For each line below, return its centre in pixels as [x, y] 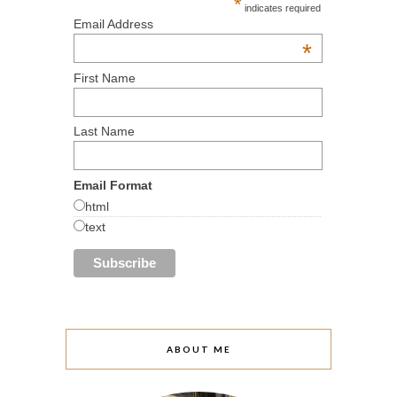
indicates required [282, 8]
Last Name [104, 132]
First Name [105, 78]
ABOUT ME [198, 349]
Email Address [113, 23]
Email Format [113, 186]
